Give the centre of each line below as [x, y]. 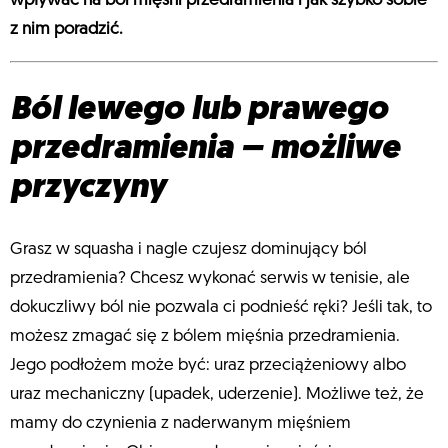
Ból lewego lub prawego [199, 110]
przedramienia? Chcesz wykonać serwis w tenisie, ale [210, 279]
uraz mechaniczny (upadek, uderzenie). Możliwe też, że [217, 395]
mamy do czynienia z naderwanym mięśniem [180, 424]
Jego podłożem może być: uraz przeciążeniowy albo [208, 366]
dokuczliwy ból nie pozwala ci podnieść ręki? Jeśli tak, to [221, 308]
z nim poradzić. [66, 30]
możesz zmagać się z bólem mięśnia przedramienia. [205, 337]
